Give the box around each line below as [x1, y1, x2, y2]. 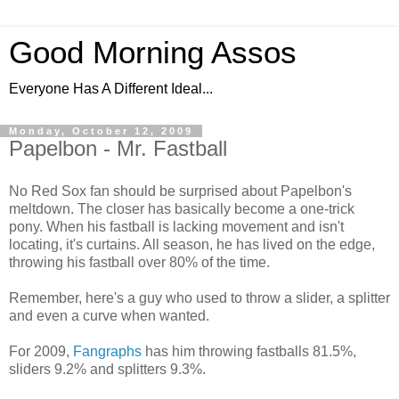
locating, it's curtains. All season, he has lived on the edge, [9, 236, 375, 252]
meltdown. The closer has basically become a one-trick [9, 200, 354, 216]
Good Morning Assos [9, 36, 297, 69]
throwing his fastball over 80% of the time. [9, 254, 270, 270]
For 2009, [9, 343, 73, 359]
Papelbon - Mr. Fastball [9, 136, 227, 160]
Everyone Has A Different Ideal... [9, 81, 213, 96]
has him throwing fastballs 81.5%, [142, 343, 356, 359]
